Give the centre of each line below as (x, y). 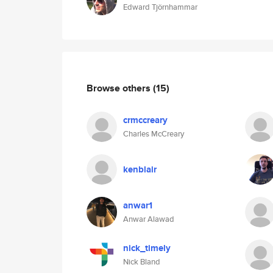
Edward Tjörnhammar (160, 7)
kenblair (140, 169)
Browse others (120, 88)
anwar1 (138, 205)
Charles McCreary (154, 134)
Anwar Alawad (149, 219)
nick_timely (147, 248)
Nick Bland (142, 262)
